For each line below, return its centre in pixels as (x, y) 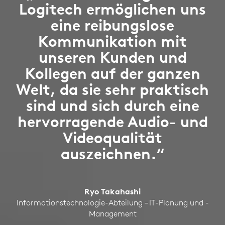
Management (113, 213)
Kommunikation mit (113, 41)
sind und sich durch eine (113, 105)
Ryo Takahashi (113, 191)
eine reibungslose (113, 25)
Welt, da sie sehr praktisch (113, 89)
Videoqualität (113, 138)
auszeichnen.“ (113, 154)
